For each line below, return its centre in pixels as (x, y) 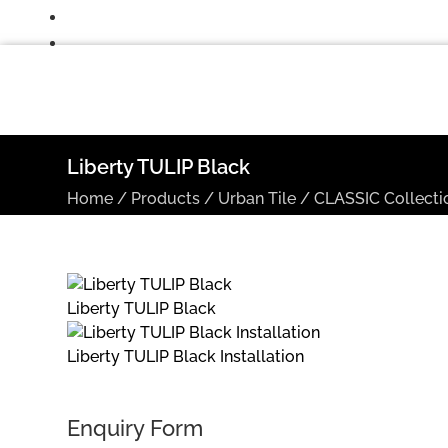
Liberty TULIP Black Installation (186, 356)
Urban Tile (257, 198)
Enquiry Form (135, 428)
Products (166, 198)
